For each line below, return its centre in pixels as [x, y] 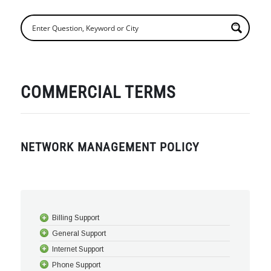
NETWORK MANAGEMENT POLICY [110, 147]
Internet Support [78, 249]
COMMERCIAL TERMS [98, 92]
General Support [79, 233]
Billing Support [76, 217]
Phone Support [77, 265]
